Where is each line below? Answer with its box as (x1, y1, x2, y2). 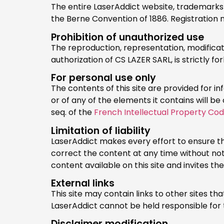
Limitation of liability (51, 123, 150, 137)
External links (51, 176, 114, 190)
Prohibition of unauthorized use (51, 30, 204, 44)
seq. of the (51, 106, 94, 118)
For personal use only (51, 71, 156, 85)
